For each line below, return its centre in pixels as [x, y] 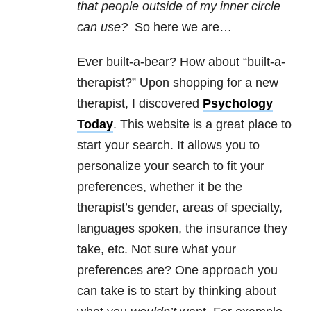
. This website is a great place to [202, 125]
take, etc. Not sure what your [157, 250]
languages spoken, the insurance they [182, 229]
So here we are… [180, 27]
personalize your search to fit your [171, 166]
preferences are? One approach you [177, 270]
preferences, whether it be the [160, 187]
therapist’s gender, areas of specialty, [180, 208]
